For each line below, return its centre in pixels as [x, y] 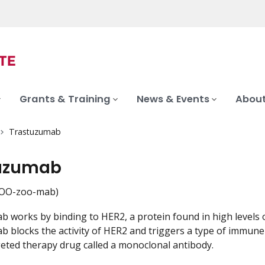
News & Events [173, 99]
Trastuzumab [35, 132]
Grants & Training [65, 99]
